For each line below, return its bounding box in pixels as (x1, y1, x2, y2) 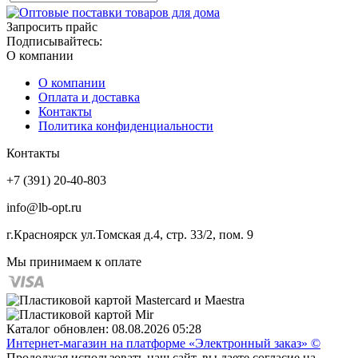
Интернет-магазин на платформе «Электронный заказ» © (6, 336, 320, 350)
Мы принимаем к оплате (6, 254, 141, 268)
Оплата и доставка (38, 89, 140, 104)
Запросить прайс (6, 19, 97, 34)
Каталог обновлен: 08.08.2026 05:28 (6, 321, 201, 336)
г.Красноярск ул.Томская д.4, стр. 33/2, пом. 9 (6, 227, 253, 241)
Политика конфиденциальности (38, 118, 213, 133)
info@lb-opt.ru (6, 200, 82, 214)
